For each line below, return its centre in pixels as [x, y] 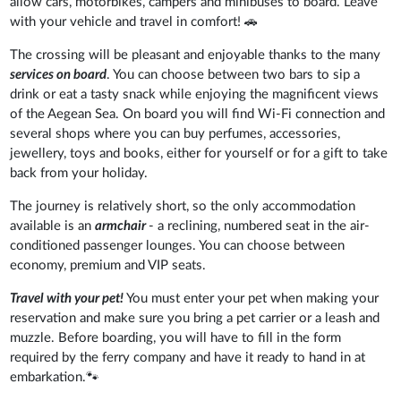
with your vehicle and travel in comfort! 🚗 [134, 21]
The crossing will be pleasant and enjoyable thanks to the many [196, 55]
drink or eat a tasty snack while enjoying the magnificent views [195, 94]
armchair [122, 226]
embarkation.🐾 [55, 377]
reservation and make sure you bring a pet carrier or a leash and [195, 318]
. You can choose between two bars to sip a [234, 74]
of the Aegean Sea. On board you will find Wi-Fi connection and [198, 114]
